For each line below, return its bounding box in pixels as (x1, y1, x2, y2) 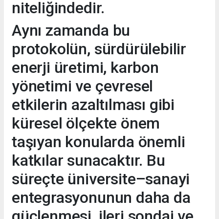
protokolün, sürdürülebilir (12, 40, 187, 59)
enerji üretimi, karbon (12, 58, 159, 77)
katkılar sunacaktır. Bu (12, 151, 165, 170)
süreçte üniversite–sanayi (12, 170, 190, 189)
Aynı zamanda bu (12, 21, 131, 40)
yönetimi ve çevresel (12, 77, 153, 96)
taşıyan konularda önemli (12, 132, 185, 152)
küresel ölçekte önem (12, 114, 160, 133)
